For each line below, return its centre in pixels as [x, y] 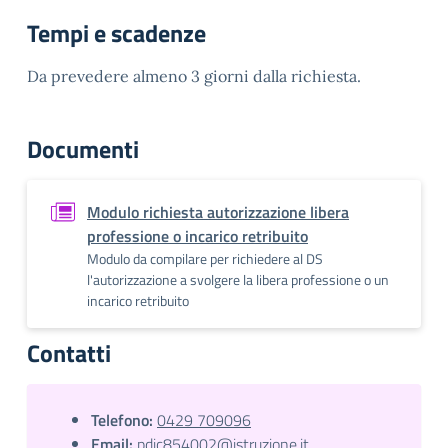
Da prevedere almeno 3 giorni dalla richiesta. [194, 76]
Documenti [83, 149]
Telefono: [122, 420]
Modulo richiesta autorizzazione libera [218, 212]
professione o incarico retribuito [197, 236]
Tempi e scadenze [116, 33]
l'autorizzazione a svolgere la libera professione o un [238, 279]
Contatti [69, 353]
